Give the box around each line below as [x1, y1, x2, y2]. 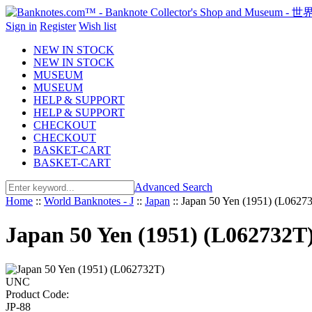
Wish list [79, 20, 116, 32]
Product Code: [6, 288, 69, 300]
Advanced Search [134, 181, 212, 193]
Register [40, 20, 76, 32]
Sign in [6, 20, 37, 32]
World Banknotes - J [44, 195, 134, 207]
